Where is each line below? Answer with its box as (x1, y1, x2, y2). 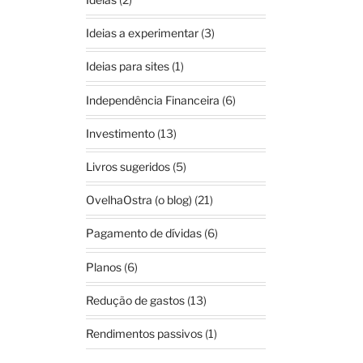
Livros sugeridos (86, 160, 171, 173)
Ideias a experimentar (86, 26, 199, 41)
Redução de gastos (86, 293, 186, 307)
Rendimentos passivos (86, 326, 203, 340)
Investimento (86, 126, 156, 140)
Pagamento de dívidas (86, 226, 203, 241)
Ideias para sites (86, 59, 170, 74)
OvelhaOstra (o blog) (86, 193, 193, 207)
